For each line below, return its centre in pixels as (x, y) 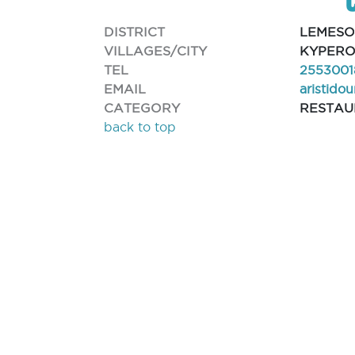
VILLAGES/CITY (156, 50)
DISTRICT (135, 31)
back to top (140, 127)
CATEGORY (142, 107)
